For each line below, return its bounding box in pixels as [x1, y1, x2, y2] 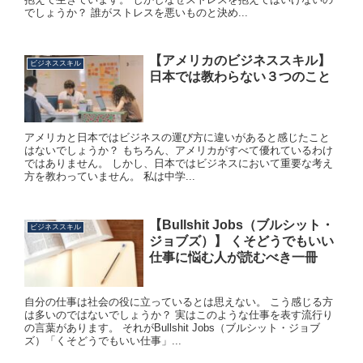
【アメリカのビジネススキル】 [148, 53, 331, 68]
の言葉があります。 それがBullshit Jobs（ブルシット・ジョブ [24, 321, 320, 334]
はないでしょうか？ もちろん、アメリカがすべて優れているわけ [24, 144, 333, 157]
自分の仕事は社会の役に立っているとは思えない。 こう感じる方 [24, 295, 333, 308]
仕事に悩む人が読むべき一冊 [148, 250, 318, 264]
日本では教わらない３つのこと [148, 70, 331, 84]
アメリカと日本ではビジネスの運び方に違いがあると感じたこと [24, 131, 330, 144]
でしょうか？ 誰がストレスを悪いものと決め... [24, 6, 248, 19]
